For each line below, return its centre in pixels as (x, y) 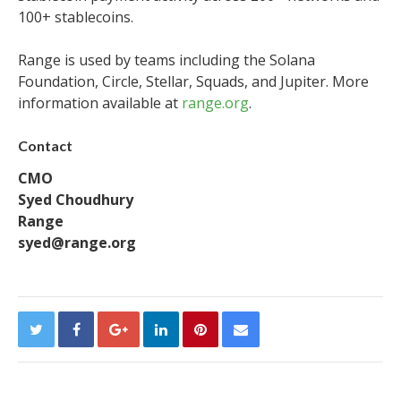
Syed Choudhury (76, 200)
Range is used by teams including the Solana (166, 60)
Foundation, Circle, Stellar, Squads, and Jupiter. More (193, 81)
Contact (45, 145)
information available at (100, 103)
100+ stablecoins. (76, 17)
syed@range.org (77, 243)
